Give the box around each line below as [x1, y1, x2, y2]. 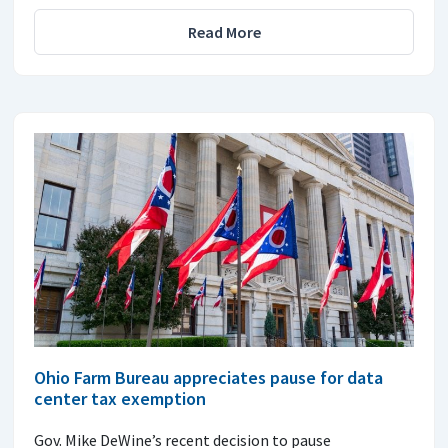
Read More [187, 21, 261, 42]
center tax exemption [34, 386, 206, 410]
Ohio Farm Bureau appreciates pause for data [34, 365, 383, 389]
